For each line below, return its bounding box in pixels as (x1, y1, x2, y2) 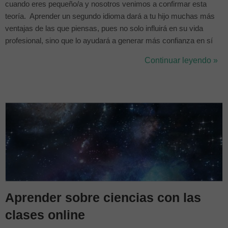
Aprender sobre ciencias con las (5, 190, 201, 205)
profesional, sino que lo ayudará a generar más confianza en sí (5, 37, 213, 45)
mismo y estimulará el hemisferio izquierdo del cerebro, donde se (5, 49, 221, 57)
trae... (5, 73, 24, 81)
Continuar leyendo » (145, 56, 218, 65)
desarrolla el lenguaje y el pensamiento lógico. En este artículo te (5, 61, 219, 69)
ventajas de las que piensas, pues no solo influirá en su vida (5, 24, 203, 33)
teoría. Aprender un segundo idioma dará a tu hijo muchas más (5, 12, 215, 20)
